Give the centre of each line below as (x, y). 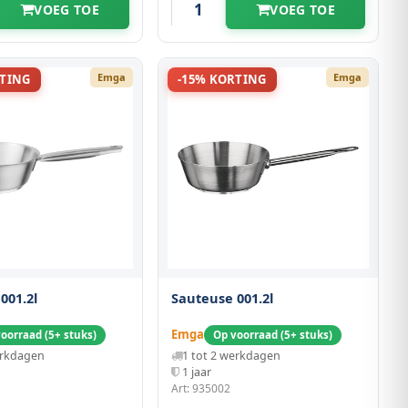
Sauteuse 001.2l (222, 297)
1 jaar (197, 372)
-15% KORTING (222, 79)
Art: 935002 (201, 388)
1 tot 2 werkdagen (231, 355)
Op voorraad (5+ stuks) (273, 334)
